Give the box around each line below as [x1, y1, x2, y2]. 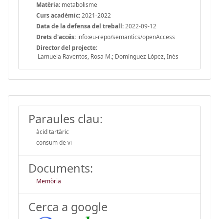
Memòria [36, 176, 61, 185]
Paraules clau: [28, 110, 103, 127]
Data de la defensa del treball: [36, 22, 124, 30]
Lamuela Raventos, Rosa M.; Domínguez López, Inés [36, 52, 178, 61]
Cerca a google [28, 198, 108, 215]
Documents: [28, 160, 93, 176]
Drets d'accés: [36, 32, 76, 41]
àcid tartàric [36, 127, 69, 136]
